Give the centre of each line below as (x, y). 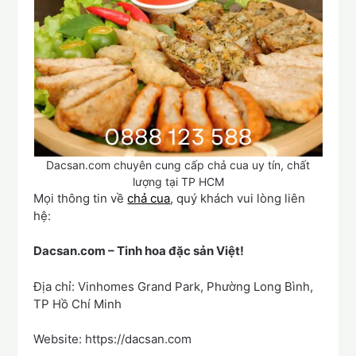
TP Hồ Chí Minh (78, 304)
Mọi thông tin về (81, 198)
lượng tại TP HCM (178, 181)
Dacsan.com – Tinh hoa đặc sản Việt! (139, 251)
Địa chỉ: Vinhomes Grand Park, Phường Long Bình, (174, 286)
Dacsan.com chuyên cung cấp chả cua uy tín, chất (178, 164)
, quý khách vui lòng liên (238, 198)
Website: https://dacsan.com (113, 339)
